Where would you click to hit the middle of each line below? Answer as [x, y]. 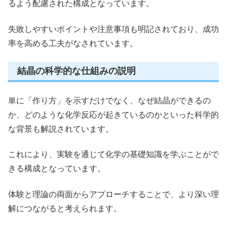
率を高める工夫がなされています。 [73, 43]
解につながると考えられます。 [65, 208]
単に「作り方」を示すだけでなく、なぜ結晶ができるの [109, 101]
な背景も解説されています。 [61, 129]
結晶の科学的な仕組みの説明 [77, 71]
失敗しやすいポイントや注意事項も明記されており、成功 [113, 29]
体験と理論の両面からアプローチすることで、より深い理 [113, 194]
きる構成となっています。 [57, 169]
